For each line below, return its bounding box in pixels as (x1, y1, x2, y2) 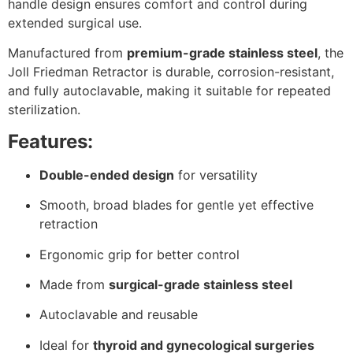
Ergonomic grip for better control (39, 246, 240, 262)
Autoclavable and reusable (39, 307, 198, 323)
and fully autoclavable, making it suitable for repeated (8, 83, 331, 99)
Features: (8, 129, 93, 153)
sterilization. (8, 102, 80, 118)
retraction (39, 216, 98, 232)
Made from (39, 277, 109, 292)
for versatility (174, 166, 258, 183)
